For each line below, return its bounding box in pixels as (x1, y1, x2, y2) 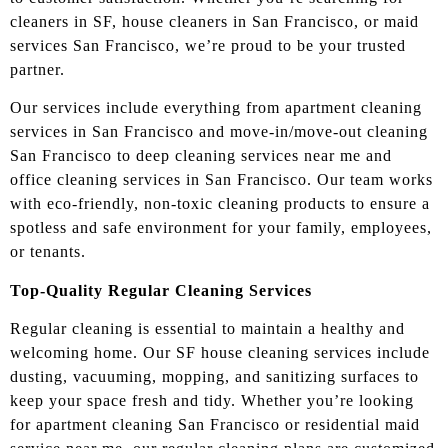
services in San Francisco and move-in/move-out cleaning (10, 123, 428, 141)
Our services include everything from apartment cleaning (10, 99, 422, 117)
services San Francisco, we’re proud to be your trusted (10, 36, 406, 54)
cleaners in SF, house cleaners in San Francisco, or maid (10, 12, 419, 30)
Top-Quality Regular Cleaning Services (10, 281, 312, 299)
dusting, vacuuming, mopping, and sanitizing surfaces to (10, 368, 419, 386)
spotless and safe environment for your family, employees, (10, 219, 432, 237)
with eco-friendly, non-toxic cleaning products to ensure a (10, 195, 430, 213)
